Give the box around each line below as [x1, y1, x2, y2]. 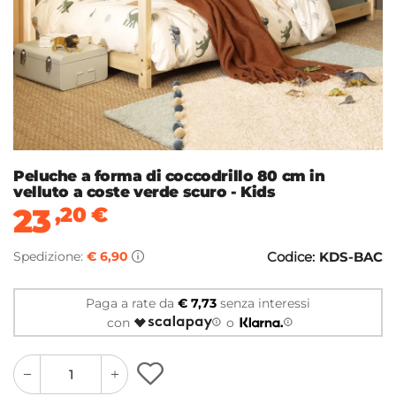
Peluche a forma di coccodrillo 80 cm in [13, 167, 325, 186]
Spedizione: [13, 248, 87, 265]
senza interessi [217, 294, 310, 311]
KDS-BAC [319, 248, 383, 266]
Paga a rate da [86, 294, 178, 311]
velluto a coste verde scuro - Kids [13, 183, 276, 202]
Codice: [267, 248, 315, 266]
